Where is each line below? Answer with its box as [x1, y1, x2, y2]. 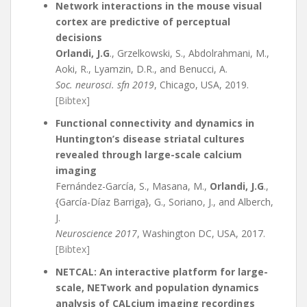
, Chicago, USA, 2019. [154, 78, 249, 91]
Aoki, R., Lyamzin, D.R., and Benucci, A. [56, 62, 228, 75]
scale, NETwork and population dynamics [56, 281, 259, 294]
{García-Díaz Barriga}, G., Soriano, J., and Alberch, [56, 195, 273, 208]
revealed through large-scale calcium [56, 148, 242, 161]
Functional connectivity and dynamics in [56, 116, 254, 130]
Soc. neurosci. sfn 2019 [56, 78, 154, 91]
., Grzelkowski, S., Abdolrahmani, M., [110, 47, 269, 60]
